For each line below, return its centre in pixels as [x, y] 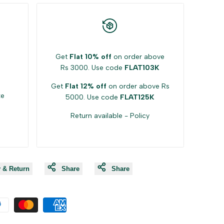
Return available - [100, 116]
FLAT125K [137, 97]
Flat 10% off [91, 57]
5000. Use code [93, 97]
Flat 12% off [85, 86]
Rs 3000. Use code [93, 68]
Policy [140, 116]
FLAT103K [142, 68]
